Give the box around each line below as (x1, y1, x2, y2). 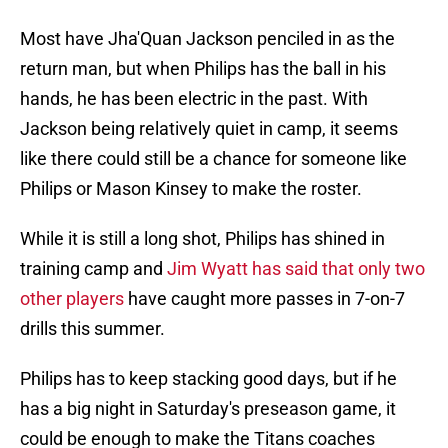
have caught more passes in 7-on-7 (128, 288, 405, 310)
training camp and (20, 258, 167, 280)
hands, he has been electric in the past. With (20, 88, 368, 110)
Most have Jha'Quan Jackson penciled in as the (20, 28, 395, 50)
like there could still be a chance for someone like (20, 148, 407, 170)
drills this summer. (20, 318, 165, 340)
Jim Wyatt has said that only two (167, 258, 425, 280)
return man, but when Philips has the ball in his (20, 58, 386, 80)
